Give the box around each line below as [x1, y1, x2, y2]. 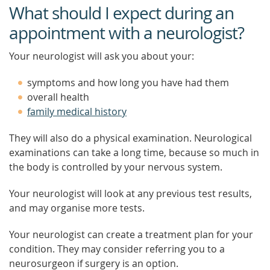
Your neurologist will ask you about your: [9, 49, 194, 63]
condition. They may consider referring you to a [9, 242, 225, 256]
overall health [27, 90, 89, 104]
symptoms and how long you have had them [27, 76, 229, 89]
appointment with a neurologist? [9, 22, 244, 44]
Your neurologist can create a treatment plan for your [9, 228, 253, 241]
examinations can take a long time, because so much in [9, 146, 259, 159]
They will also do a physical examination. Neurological [9, 131, 252, 145]
